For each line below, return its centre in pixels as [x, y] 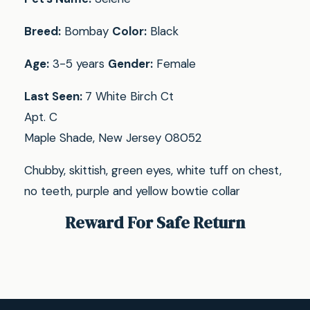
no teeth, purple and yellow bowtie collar [133, 191]
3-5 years [79, 64]
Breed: [43, 31]
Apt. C [41, 117]
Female [175, 64]
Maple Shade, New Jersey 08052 [113, 138]
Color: [130, 31]
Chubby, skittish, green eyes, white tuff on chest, [153, 171]
